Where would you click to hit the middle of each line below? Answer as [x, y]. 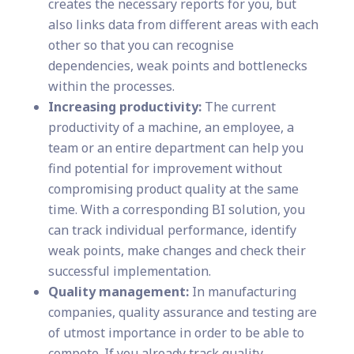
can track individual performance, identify [172, 230]
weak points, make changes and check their [177, 251]
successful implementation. [129, 271]
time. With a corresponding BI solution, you [176, 210]
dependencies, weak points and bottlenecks [177, 66]
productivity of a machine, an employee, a [171, 128]
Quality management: [118, 292]
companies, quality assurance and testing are [182, 313]
